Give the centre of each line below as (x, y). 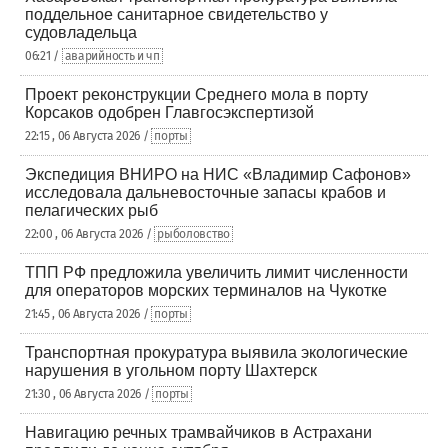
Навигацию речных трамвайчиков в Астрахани (198, 432)
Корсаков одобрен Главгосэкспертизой (169, 112)
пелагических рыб (91, 210)
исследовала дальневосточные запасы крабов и (205, 192)
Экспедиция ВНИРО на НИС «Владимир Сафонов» (218, 174)
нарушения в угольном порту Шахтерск (171, 370)
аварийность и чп (112, 56)
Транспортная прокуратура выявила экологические (216, 352)
